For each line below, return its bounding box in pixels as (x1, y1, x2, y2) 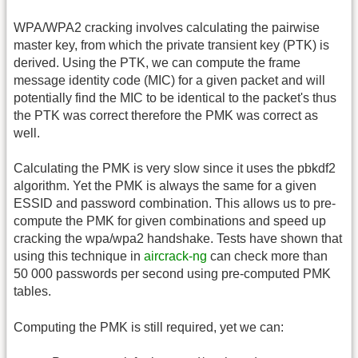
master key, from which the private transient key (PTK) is (14, 38, 329, 52)
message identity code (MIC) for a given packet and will (14, 73, 325, 87)
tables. (14, 284, 51, 299)
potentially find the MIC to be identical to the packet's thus (14, 90, 336, 105)
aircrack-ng (144, 249, 207, 264)
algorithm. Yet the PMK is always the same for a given (14, 179, 316, 193)
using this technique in (14, 249, 144, 264)
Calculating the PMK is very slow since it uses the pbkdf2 (14, 161, 336, 176)
